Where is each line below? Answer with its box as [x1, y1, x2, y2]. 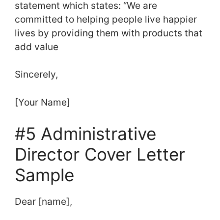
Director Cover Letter [15, 144, 185, 165]
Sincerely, [15, 69, 58, 81]
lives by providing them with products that [15, 27, 202, 39]
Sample [15, 165, 74, 186]
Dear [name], [15, 196, 72, 208]
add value [15, 41, 58, 53]
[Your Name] [15, 96, 70, 108]
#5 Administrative [15, 123, 156, 144]
